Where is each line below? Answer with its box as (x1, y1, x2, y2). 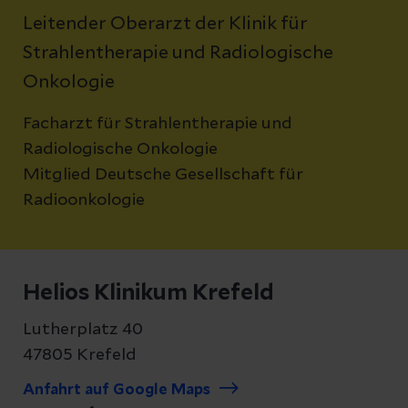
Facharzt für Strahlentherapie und (23, 116, 292, 132)
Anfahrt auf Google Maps (23, 382, 210, 397)
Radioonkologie (23, 192, 145, 209)
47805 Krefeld (23, 347, 137, 363)
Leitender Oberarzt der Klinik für (23, 15, 308, 33)
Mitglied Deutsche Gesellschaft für (23, 167, 303, 183)
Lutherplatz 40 (23, 321, 143, 338)
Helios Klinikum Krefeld (23, 282, 274, 304)
